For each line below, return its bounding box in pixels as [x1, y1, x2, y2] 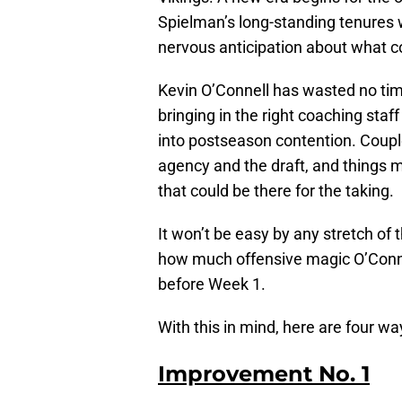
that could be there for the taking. [158, 181, 394, 201]
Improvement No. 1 [158, 361, 370, 388]
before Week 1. [158, 275, 266, 294]
